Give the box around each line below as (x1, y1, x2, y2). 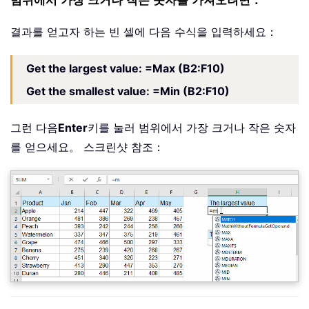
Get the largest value (26, 61, 139, 76)
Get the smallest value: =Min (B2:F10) (26, 84, 230, 99)
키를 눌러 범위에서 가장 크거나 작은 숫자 (88, 121, 296, 135)
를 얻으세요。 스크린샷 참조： (10, 140, 164, 154)
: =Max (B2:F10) (139, 61, 225, 76)
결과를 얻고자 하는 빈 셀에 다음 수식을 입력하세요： (10, 25, 277, 39)
